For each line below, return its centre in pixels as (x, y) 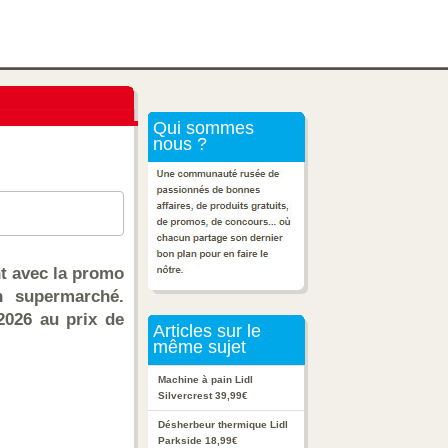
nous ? (177, 144)
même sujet (197, 347)
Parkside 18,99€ (198, 440)
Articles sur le (204, 331)
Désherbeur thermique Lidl (223, 424)
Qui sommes (201, 128)
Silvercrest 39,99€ (203, 395)
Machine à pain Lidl (205, 379)
